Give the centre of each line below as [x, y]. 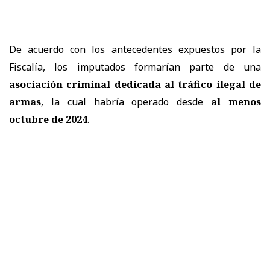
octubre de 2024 [48, 119]
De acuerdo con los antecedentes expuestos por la [135, 49]
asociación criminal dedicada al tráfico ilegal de [135, 84]
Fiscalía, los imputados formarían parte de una [135, 67]
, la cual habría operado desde [126, 102]
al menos [236, 102]
